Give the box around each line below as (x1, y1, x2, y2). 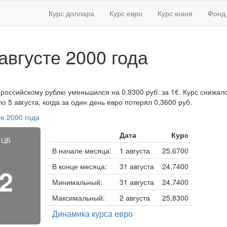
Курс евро (109, 8, 142, 18)
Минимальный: (52, 177, 102, 187)
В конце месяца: (52, 161, 107, 171)
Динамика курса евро (52, 208, 133, 219)
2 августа (119, 193, 150, 203)
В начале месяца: (52, 145, 111, 156)
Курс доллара (49, 8, 94, 18)
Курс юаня (158, 8, 193, 18)
